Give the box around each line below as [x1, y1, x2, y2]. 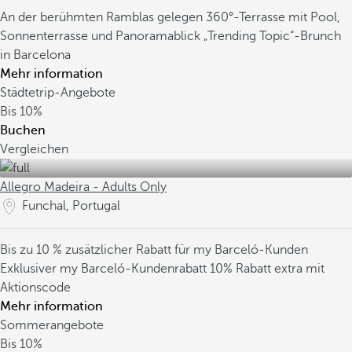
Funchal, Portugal [22, 199, 120, 213]
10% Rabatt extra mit [210, 262, 324, 276]
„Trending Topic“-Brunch [203, 29, 341, 43]
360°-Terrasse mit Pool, [206, 10, 340, 24]
